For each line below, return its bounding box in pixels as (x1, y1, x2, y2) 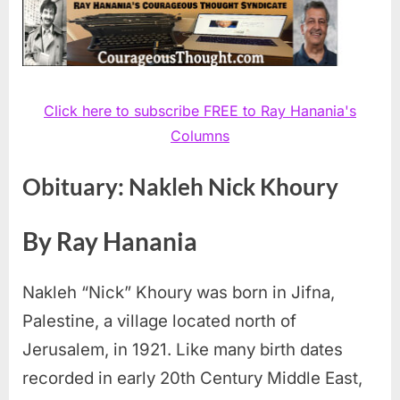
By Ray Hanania (22, 225, 197, 256)
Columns (171, 126, 229, 145)
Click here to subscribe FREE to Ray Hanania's (44, 101, 356, 120)
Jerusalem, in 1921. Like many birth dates (22, 338, 343, 360)
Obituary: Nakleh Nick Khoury (22, 171, 338, 201)
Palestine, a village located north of (22, 310, 296, 331)
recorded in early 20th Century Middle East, (22, 367, 362, 388)
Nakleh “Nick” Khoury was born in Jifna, (22, 281, 335, 303)
